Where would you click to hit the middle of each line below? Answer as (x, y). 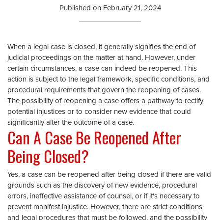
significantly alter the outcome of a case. (71, 123)
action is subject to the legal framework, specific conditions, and (109, 79)
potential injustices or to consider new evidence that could (99, 112)
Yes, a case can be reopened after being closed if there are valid (109, 175)
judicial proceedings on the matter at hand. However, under (101, 58)
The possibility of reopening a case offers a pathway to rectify (105, 101)
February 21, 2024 (132, 8)
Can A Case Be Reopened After (94, 137)
